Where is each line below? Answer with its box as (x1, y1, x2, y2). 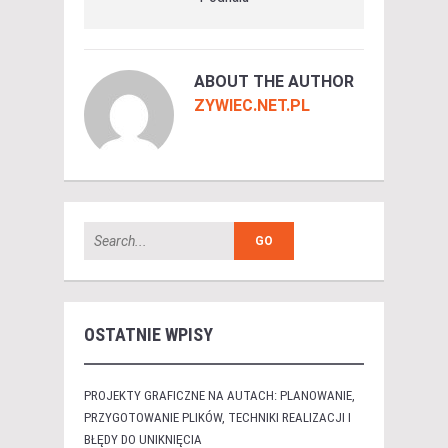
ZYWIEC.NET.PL (194, 95, 310, 115)
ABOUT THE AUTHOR (194, 71, 354, 91)
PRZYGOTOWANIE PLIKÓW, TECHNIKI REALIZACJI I (84, 409, 351, 425)
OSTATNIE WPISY (84, 323, 213, 345)
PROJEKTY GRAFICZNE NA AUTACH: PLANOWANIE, (84, 387, 355, 403)
